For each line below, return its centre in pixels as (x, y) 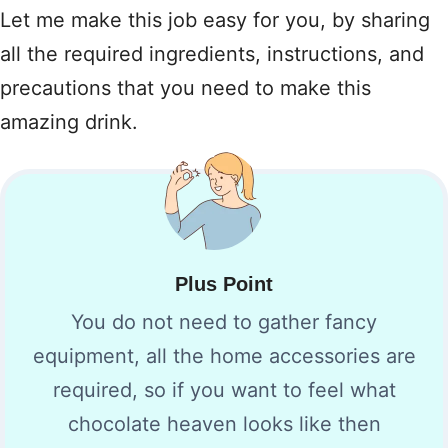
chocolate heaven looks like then (224, 424)
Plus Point (224, 284)
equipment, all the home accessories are (224, 356)
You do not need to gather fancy (224, 322)
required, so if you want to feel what (224, 390)
